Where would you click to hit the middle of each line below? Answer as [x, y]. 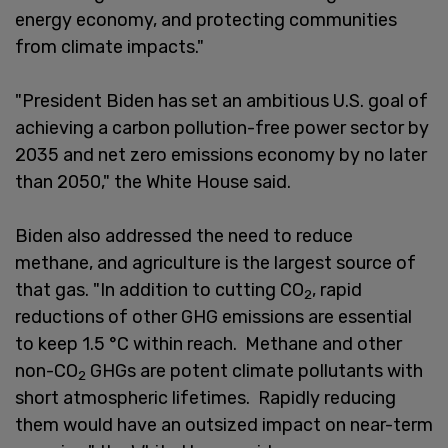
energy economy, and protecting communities [206, 19]
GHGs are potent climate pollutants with [254, 370]
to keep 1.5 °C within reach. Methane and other [208, 343]
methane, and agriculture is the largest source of [215, 262]
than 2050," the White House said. [153, 181]
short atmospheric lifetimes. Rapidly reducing [205, 397]
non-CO [46, 370]
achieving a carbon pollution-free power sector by [222, 127]
